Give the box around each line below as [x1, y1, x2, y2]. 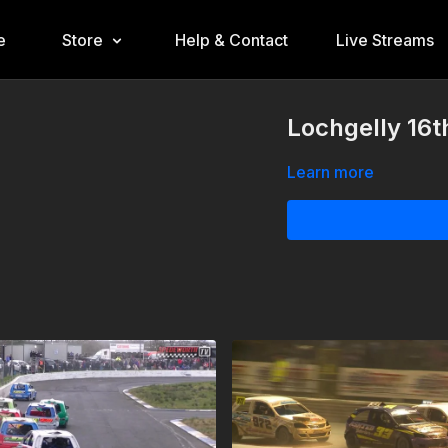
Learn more [287, 162, 375, 182]
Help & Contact [174, 30, 288, 50]
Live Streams [335, 30, 434, 50]
